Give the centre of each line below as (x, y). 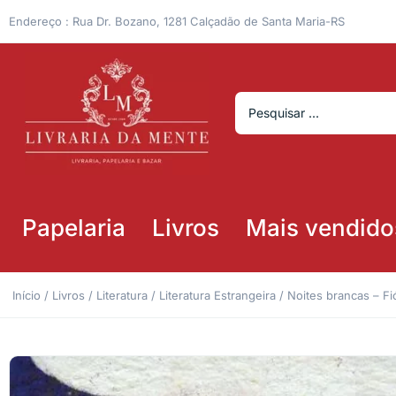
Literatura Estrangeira (217, 295)
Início (27, 295)
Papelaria (74, 227)
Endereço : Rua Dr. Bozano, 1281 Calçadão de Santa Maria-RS (177, 21)
